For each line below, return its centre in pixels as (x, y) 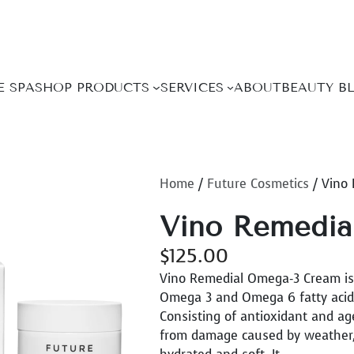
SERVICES (192, 87)
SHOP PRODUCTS (92, 87)
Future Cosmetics (258, 184)
